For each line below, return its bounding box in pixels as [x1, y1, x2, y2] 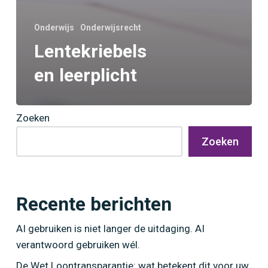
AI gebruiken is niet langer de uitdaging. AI [16, 222, 205, 234]
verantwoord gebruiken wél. [16, 238, 140, 251]
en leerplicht [33, 64, 137, 86]
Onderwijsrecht [80, 22, 141, 32]
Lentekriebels [33, 40, 147, 62]
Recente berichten [16, 193, 172, 215]
